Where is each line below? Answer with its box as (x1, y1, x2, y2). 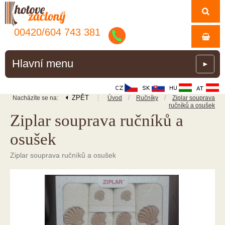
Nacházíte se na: (13, 94, 60, 101)
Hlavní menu (12, 57, 73, 70)
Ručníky (136, 94, 158, 101)
